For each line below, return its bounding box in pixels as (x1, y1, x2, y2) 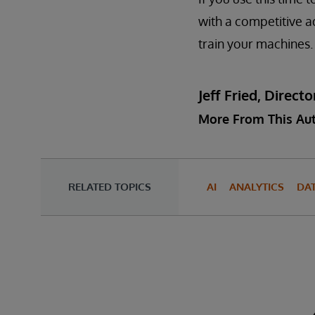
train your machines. (198, 36, 313, 52)
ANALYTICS (229, 180, 284, 194)
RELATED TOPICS (68, 180, 151, 194)
